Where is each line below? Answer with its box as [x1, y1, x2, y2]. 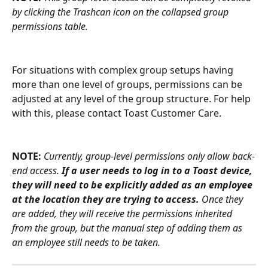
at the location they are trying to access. [12, 193, 199, 206]
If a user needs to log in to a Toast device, [62, 164, 255, 178]
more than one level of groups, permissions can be [12, 77, 245, 91]
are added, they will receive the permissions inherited [12, 207, 234, 221]
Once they [199, 193, 245, 206]
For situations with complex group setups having [12, 63, 236, 77]
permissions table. [12, 20, 88, 33]
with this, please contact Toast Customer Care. [12, 106, 221, 120]
